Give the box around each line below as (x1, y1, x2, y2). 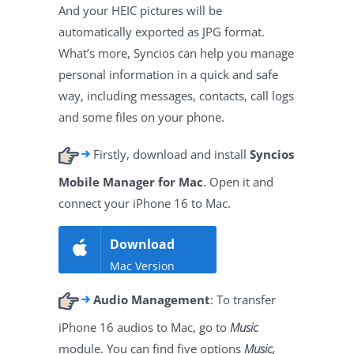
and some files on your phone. (58, 108, 224, 125)
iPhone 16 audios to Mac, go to (58, 318, 230, 335)
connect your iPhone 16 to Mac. (58, 194, 231, 211)
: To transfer (210, 291, 276, 307)
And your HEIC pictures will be (58, 2, 222, 18)
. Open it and (203, 173, 273, 190)
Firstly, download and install (90, 145, 250, 162)
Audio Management (93, 291, 210, 307)
